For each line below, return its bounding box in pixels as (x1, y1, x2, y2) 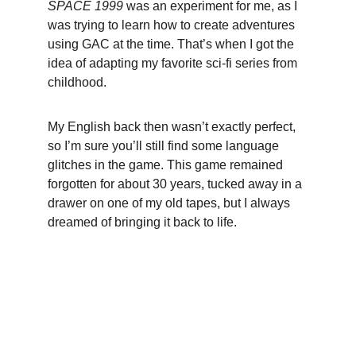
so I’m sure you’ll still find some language (48, 139, 282, 153)
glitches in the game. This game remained (48, 158, 286, 172)
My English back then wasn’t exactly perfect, (48, 120, 299, 133)
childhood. (48, 75, 106, 89)
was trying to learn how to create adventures (48, 18, 298, 32)
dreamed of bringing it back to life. (48, 215, 237, 229)
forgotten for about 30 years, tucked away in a (48, 177, 305, 191)
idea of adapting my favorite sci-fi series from (48, 56, 300, 70)
